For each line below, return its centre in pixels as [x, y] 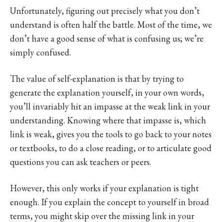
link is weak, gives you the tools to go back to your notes [111, 134]
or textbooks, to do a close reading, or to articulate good [111, 148]
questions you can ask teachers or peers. [81, 162]
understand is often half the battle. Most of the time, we [111, 24]
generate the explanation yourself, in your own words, [107, 92]
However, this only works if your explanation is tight [104, 188]
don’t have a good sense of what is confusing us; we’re [107, 38]
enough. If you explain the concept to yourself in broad [110, 202]
